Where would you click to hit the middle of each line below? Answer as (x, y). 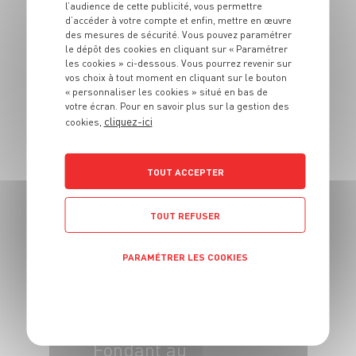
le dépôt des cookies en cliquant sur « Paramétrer (176, 48)
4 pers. (112, 191)
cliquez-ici (128, 120)
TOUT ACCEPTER (185, 172)
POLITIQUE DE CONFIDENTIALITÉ (178, 294)
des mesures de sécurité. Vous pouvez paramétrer (178, 34)
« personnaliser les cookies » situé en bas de (166, 91)
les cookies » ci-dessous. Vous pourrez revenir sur (178, 63)
